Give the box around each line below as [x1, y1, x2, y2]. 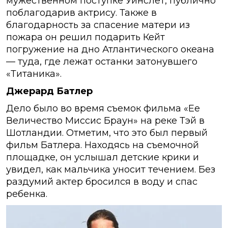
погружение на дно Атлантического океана [6, 44, 214, 55]
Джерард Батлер [6, 85, 93, 97]
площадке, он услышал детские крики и [6, 152, 199, 163]
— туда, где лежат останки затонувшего [6, 56, 197, 68]
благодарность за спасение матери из [6, 19, 190, 31]
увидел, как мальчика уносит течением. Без [6, 164, 215, 176]
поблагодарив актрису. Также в [6, 7, 157, 19]
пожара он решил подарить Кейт [6, 32, 165, 43]
